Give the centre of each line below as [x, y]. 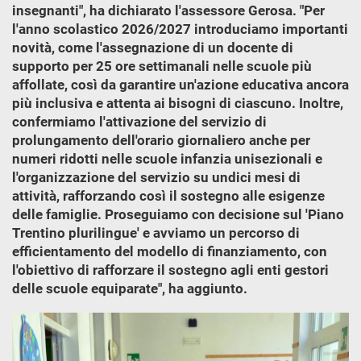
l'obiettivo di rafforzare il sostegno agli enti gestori [170, 270]
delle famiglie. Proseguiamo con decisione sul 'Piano [178, 214]
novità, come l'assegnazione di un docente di [153, 48]
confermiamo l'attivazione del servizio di [139, 122]
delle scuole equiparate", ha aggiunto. [130, 288]
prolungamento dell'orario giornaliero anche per [161, 140]
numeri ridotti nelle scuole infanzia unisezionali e [167, 159]
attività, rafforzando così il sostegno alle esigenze [168, 196]
